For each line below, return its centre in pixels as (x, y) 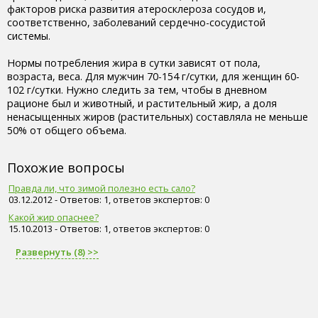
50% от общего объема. (67, 130)
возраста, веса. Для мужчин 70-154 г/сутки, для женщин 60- (153, 76)
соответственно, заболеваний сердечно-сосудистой (136, 22)
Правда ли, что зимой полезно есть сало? (102, 188)
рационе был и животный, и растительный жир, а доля (142, 103)
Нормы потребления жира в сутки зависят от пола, (134, 62)
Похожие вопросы (66, 167)
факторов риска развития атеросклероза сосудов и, (137, 9)
